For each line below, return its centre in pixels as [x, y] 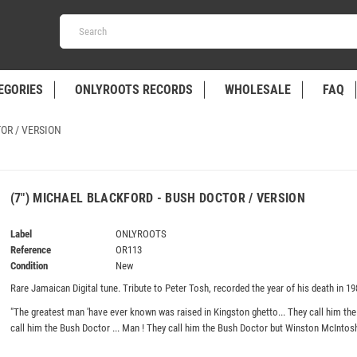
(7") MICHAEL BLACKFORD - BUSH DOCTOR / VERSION [157, 198]
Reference [30, 249]
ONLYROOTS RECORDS [133, 90]
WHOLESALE [257, 90]
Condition [29, 265]
